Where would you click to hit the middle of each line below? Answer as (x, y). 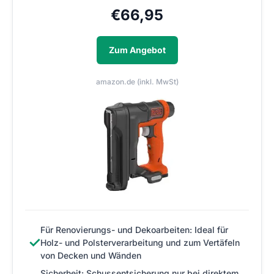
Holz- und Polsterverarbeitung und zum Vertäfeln (140, 243)
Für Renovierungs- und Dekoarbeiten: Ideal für (134, 230)
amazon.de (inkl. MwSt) (137, 82)
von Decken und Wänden (91, 256)
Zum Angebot (137, 50)
